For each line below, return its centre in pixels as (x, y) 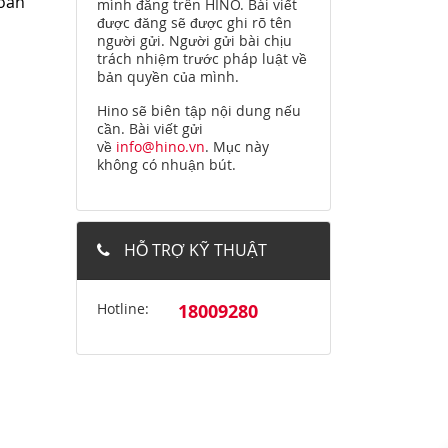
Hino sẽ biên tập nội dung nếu (199, 111)
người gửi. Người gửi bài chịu (194, 41)
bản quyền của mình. (168, 77)
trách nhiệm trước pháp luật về (202, 59)
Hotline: (123, 309)
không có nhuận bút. (166, 165)
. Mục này (237, 147)
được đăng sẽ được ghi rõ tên (194, 23)
